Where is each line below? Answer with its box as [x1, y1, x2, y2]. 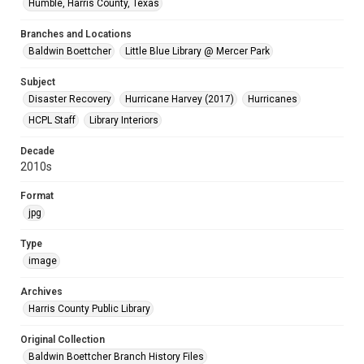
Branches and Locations [20, 28, 132, 40]
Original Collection [20, 334, 105, 345]
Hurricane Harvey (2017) [125, 93, 234, 105]
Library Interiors [89, 115, 158, 126]
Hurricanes [248, 93, 297, 105]
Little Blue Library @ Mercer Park [125, 45, 270, 57]
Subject [20, 76, 55, 88]
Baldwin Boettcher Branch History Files [28, 351, 204, 362]
